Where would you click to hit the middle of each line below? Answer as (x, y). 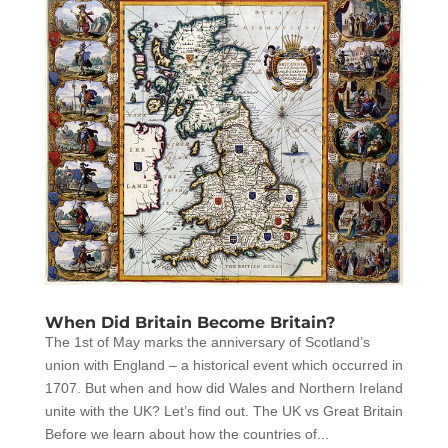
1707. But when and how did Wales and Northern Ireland (223, 388)
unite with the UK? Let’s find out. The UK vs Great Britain (223, 411)
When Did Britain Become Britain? (189, 323)
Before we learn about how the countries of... (186, 434)
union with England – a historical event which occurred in (223, 365)
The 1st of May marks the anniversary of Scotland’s (207, 342)
